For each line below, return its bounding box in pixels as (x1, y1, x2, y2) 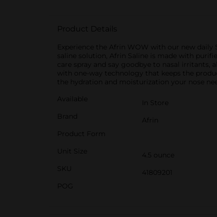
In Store (142, 98, 169, 107)
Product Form (57, 129, 106, 138)
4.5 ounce (142, 151, 174, 159)
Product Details (57, 24, 117, 33)
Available (57, 94, 88, 103)
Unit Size (57, 147, 87, 155)
